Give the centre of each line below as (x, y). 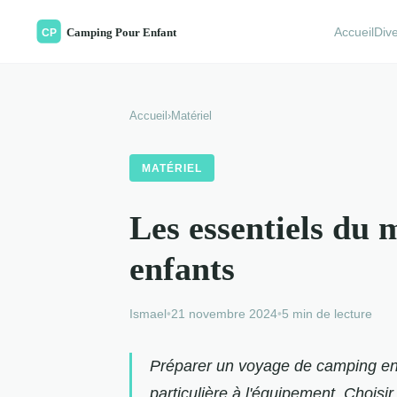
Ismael (148, 313)
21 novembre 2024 (224, 313)
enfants (182, 268)
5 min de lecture (327, 313)
